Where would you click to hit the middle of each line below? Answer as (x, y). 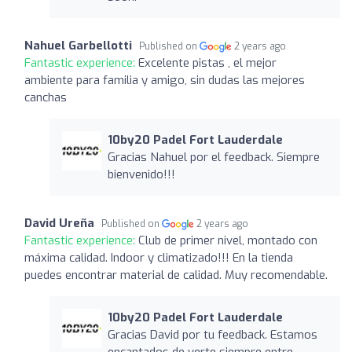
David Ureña (59, 223)
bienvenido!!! (141, 174)
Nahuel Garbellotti (78, 45)
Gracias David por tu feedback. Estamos (212, 334)
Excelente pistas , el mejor (207, 62)
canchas (46, 97)
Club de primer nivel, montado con (228, 240)
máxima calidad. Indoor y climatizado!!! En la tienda (159, 257)
